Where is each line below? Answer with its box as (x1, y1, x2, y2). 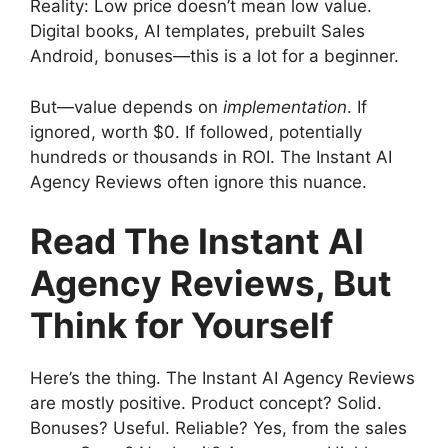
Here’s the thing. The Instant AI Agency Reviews (30, 368, 415, 388)
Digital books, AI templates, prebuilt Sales (30, 21, 365, 41)
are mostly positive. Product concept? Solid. (30, 393, 382, 413)
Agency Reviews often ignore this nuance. (30, 171, 367, 192)
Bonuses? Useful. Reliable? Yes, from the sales (30, 418, 407, 438)
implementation (223, 96, 347, 117)
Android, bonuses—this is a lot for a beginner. (30, 46, 399, 66)
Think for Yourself (30, 304, 334, 346)
